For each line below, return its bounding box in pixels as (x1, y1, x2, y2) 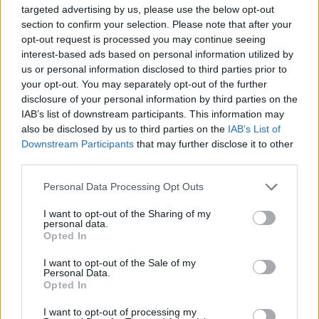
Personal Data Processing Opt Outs (43, 181, 204, 192)
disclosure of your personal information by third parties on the (21, 93, 298, 105)
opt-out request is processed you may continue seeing (21, 33, 266, 45)
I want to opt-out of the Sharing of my (43, 207, 211, 219)
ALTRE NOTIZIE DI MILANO (7, 84, 199, 103)
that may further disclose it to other (134, 137, 293, 150)
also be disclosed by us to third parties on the (21, 122, 228, 135)
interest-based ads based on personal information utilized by (21, 48, 293, 60)
